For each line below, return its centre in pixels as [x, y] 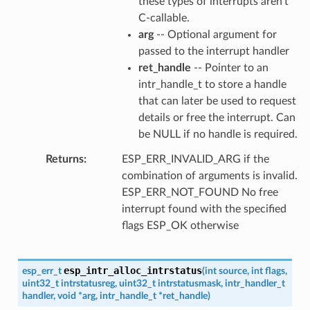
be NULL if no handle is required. [218, 134]
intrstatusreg [88, 283]
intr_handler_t [255, 283]
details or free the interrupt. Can [217, 117]
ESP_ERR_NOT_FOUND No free [200, 192]
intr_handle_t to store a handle [212, 84]
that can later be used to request [217, 101]
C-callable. [164, 18]
